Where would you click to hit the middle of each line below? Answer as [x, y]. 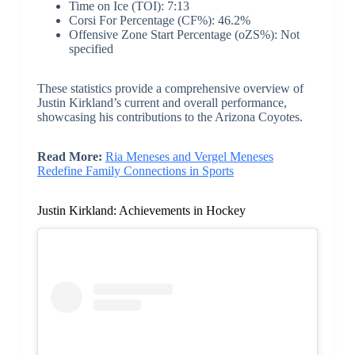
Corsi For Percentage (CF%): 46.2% [159, 20]
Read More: [71, 156]
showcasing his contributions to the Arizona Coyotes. [170, 116]
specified [91, 48]
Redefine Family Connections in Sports [135, 170]
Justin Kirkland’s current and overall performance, [162, 102]
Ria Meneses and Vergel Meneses [189, 156]
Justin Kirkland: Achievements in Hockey [141, 210]
